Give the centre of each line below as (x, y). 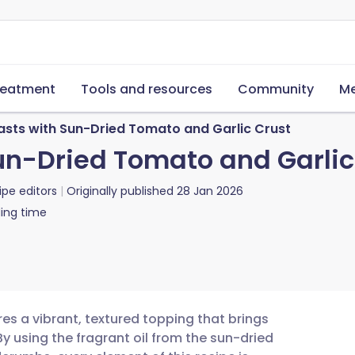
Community (276, 89)
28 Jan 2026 (210, 191)
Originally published (120, 191)
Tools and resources (147, 89)
